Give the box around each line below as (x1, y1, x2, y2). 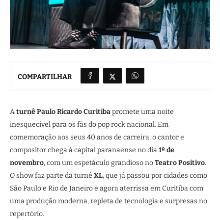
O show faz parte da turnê (10, 171, 94, 180)
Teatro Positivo (155, 159, 205, 167)
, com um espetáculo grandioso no (44, 159, 155, 167)
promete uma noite (110, 108, 174, 116)
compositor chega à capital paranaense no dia (10, 146, 159, 154)
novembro (10, 159, 44, 167)
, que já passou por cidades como (103, 171, 207, 180)
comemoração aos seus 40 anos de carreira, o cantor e (10, 133, 184, 141)
